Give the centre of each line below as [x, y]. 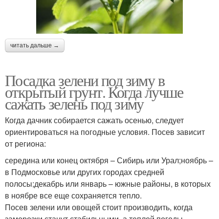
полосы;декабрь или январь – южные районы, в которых [108, 184]
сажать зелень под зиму [74, 104]
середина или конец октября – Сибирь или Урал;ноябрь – [109, 160]
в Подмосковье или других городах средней [85, 172]
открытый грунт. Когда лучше [94, 92]
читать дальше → [35, 46]
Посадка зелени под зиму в [85, 80]
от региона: [25, 144]
